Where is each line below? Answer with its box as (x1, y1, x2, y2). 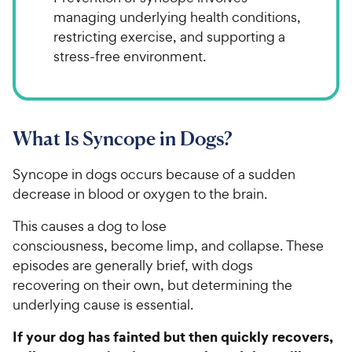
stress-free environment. (53, 46, 206, 65)
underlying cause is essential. (13, 295, 200, 313)
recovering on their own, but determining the (13, 275, 292, 294)
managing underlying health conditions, (53, 7, 301, 26)
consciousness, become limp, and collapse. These (13, 236, 324, 255)
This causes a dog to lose (13, 216, 167, 235)
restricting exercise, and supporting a (53, 27, 285, 46)
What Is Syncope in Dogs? (13, 126, 232, 150)
